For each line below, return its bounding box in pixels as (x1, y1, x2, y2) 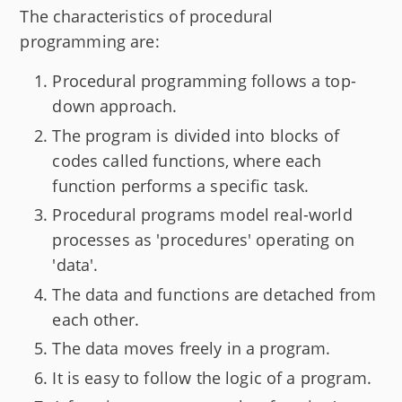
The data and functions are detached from (52, 283, 377, 305)
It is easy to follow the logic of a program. (52, 366, 371, 389)
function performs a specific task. (52, 174, 310, 197)
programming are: (20, 31, 160, 53)
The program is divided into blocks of (52, 124, 339, 146)
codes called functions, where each (52, 149, 322, 171)
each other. (52, 308, 140, 330)
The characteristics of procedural (20, 5, 274, 28)
